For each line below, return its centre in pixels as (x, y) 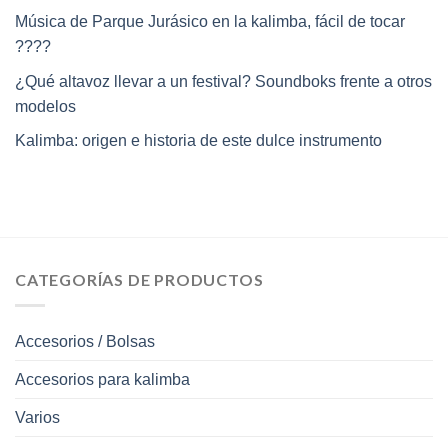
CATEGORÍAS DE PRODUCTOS (139, 280)
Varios (37, 417)
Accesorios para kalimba (102, 379)
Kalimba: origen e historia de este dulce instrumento (198, 141)
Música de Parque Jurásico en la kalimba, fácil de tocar (210, 22)
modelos (45, 106)
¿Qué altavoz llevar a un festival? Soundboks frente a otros (223, 81)
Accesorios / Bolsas (85, 341)
